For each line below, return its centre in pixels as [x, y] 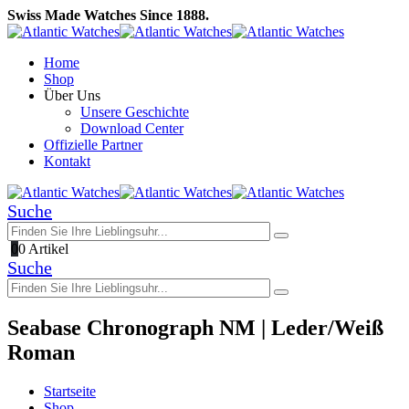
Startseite [70, 391]
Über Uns [72, 95]
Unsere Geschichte [135, 112]
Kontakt [67, 161]
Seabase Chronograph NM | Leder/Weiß [195, 327]
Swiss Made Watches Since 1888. [108, 15]
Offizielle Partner [93, 145]
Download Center [132, 128]
